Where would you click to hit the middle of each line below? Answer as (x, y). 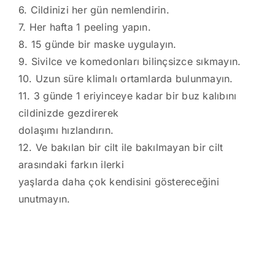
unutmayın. (45, 199)
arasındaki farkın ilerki (71, 164)
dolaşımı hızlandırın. (66, 130)
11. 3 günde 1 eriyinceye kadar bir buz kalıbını (128, 95)
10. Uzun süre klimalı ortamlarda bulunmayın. (126, 78)
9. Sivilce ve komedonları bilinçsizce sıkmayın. (130, 61)
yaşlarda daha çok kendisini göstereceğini (119, 181)
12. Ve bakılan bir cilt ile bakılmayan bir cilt (121, 147)
